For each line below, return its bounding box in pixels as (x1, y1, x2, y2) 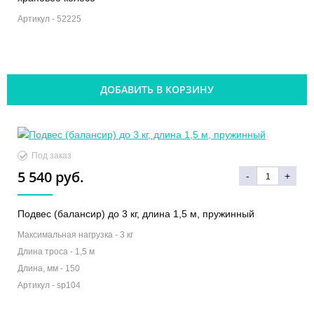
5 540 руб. (18, 168, 84, 187)
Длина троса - (18, 247, 75, 257)
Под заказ (32, 151, 71, 161)
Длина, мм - (18, 264, 65, 274)
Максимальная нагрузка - (18, 230, 120, 240)
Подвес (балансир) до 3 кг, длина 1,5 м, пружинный (18, 208, 254, 220)
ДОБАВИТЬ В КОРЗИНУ (100, 82, 214, 96)
